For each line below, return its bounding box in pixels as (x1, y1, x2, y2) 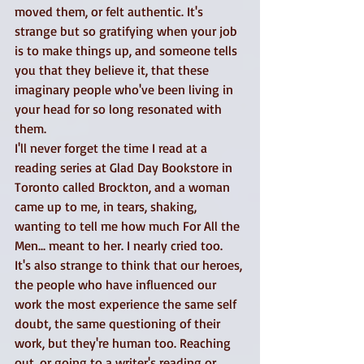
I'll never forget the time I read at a (15, 140, 210, 156)
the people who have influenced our (15, 276, 219, 292)
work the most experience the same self (15, 296, 240, 312)
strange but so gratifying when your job (15, 23, 240, 39)
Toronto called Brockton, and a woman (15, 179, 233, 195)
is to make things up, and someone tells (15, 42, 240, 58)
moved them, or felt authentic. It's (15, 3, 206, 19)
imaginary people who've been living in (15, 81, 236, 97)
